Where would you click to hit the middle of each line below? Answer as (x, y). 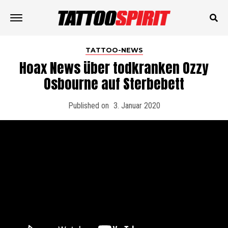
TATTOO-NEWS (114, 50)
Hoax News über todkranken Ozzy (114, 68)
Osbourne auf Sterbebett (114, 84)
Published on (88, 106)
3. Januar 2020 (137, 106)
